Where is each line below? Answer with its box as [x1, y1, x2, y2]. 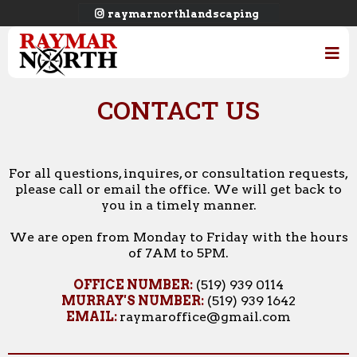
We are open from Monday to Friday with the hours [9, 229, 348, 245]
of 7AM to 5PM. [128, 245, 229, 261]
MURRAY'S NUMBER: [61, 293, 204, 309]
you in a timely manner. [100, 198, 257, 214]
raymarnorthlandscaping [107, 8, 259, 20]
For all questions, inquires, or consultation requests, [9, 166, 348, 182]
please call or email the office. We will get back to [15, 182, 342, 198]
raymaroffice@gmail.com [120, 309, 291, 325]
